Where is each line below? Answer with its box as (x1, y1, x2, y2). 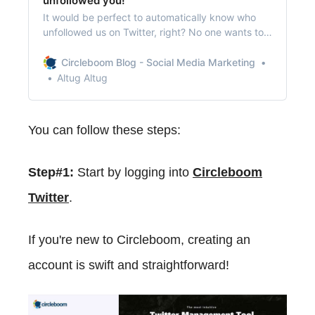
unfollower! (43, 56, 93, 68)
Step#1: (28, 165, 74, 180)
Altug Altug (57, 72, 108, 84)
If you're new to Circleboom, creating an (28, 233, 250, 247)
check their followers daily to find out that (43, 41, 233, 53)
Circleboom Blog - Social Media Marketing (61, 56, 255, 69)
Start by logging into (74, 165, 193, 180)
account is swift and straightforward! (28, 258, 229, 273)
